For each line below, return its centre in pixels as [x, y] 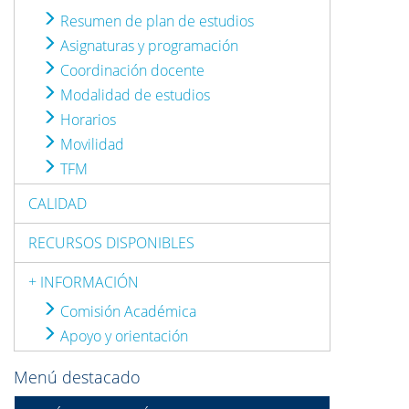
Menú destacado [77, 377]
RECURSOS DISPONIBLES [111, 243]
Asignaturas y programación [147, 46]
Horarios [86, 120]
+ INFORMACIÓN [84, 282]
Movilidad [90, 144]
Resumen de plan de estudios [155, 21]
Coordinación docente [131, 70]
